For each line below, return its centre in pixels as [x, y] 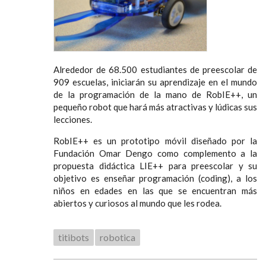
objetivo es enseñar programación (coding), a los [155, 178]
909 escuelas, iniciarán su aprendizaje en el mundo [155, 82]
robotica [118, 237]
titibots [74, 237]
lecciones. [73, 119]
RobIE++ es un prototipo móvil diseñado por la [155, 140]
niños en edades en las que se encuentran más [155, 190]
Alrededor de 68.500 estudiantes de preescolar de [155, 69]
